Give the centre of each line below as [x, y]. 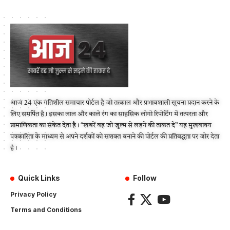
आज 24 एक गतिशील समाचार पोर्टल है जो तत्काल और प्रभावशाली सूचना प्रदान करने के [115, 103]
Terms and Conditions [46, 210]
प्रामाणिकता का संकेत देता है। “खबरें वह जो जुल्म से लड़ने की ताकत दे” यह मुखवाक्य [111, 126]
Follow [145, 178]
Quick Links [39, 178]
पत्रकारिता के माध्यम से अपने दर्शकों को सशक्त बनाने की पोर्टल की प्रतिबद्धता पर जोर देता [115, 137]
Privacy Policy [33, 195]
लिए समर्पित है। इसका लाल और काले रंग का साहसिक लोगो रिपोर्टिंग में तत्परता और [109, 114]
